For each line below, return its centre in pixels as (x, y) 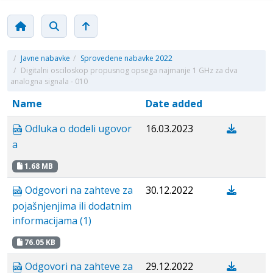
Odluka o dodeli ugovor (77, 129)
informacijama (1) (52, 221)
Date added (174, 104)
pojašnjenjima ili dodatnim (72, 206)
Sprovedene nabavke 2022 (126, 58)
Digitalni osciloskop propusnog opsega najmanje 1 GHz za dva (128, 70)
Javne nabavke (45, 58)
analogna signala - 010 (49, 81)
